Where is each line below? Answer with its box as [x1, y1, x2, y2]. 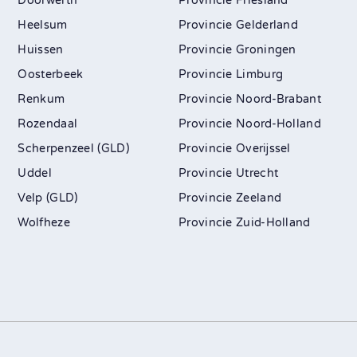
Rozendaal [18, 116, 78, 131]
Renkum [18, 92, 65, 106]
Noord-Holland [236, 116, 321, 131]
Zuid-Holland [236, 215, 311, 229]
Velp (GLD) [18, 190, 78, 205]
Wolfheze [18, 215, 70, 229]
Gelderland [236, 18, 298, 32]
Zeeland [236, 190, 282, 205]
